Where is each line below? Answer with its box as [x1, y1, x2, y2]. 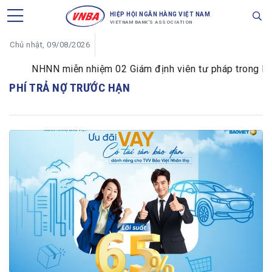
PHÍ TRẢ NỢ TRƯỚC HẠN [9, 81, 130, 95]
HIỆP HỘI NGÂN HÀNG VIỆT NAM [109, 11, 211, 18]
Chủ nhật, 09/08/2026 [10, 40, 90, 49]
